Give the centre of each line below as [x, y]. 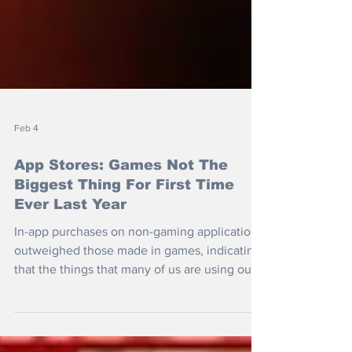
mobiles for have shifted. [82, 309]
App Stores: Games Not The [121, 186]
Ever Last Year [70, 225]
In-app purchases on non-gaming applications [139, 253]
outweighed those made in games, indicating [137, 271]
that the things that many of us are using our [135, 290]
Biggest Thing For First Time [124, 206]
